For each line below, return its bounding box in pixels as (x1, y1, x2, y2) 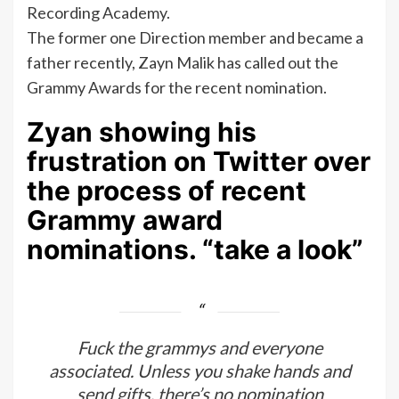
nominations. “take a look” (27, 233, 363, 266)
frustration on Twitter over (27, 145, 370, 178)
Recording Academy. (27, 3, 170, 23)
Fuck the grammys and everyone (77, 337, 322, 359)
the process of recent (27, 175, 306, 208)
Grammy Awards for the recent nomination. (27, 77, 327, 98)
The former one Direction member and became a (27, 28, 363, 48)
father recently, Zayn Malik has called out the (27, 53, 338, 73)
